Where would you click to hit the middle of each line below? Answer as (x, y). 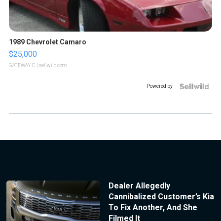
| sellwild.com (51, 66)
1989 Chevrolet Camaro (48, 42)
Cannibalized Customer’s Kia (161, 197)
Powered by (160, 86)
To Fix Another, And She (153, 208)
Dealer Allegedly (139, 186)
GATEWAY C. (22, 66)
